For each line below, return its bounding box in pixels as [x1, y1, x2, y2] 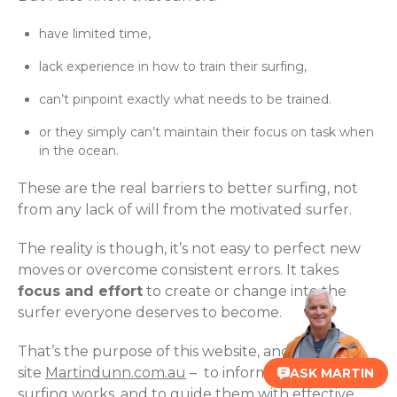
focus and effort [18, 282, 143, 300]
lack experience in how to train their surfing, [39, 58, 307, 74]
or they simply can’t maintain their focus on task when [39, 123, 374, 140]
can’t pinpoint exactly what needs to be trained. [39, 90, 331, 107]
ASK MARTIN [290, 365, 374, 381]
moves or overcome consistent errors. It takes [18, 261, 339, 278]
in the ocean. [39, 142, 119, 159]
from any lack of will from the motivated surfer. [18, 200, 352, 218]
